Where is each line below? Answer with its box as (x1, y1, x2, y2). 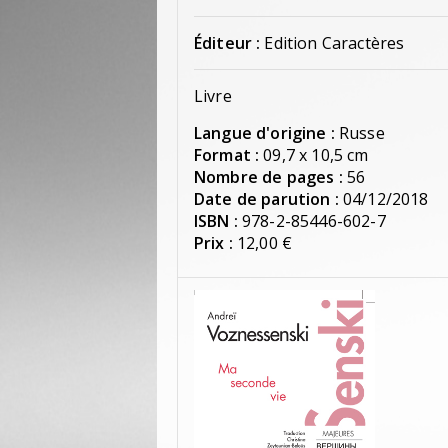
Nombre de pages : (194, 166, 343, 189)
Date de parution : (194, 188, 339, 211)
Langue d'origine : (194, 122, 335, 145)
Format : (194, 144, 260, 167)
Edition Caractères (264, 32, 405, 55)
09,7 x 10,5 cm (263, 144, 369, 167)
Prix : (194, 232, 233, 255)
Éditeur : (194, 32, 261, 55)
